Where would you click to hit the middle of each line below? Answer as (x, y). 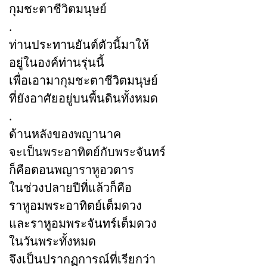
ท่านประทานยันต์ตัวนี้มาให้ (79, 44)
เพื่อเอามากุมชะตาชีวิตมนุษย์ (83, 80)
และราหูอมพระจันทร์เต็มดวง (83, 223)
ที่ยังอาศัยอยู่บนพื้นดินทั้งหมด (83, 98)
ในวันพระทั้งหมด (52, 241)
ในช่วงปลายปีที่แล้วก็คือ (70, 187)
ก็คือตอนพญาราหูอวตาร (72, 169)
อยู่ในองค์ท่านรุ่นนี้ (57, 62)
